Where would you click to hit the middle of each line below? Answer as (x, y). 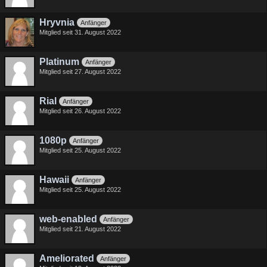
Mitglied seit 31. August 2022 (80, 32)
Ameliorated (67, 258)
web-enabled (68, 219)
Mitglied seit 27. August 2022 (80, 72)
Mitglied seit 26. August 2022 (80, 111)
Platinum (59, 62)
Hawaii (54, 180)
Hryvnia (57, 22)
